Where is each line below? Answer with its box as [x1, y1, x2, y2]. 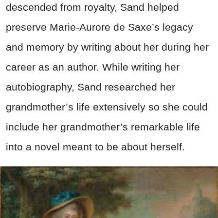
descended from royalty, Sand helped [6, 1, 179, 13]
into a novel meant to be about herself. [6, 141, 185, 152]
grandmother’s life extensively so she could [6, 101, 208, 112]
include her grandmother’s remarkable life [6, 121, 200, 132]
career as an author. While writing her [6, 61, 180, 73]
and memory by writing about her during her [6, 41, 209, 53]
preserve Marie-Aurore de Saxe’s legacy [6, 21, 193, 33]
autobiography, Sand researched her [6, 81, 175, 92]
